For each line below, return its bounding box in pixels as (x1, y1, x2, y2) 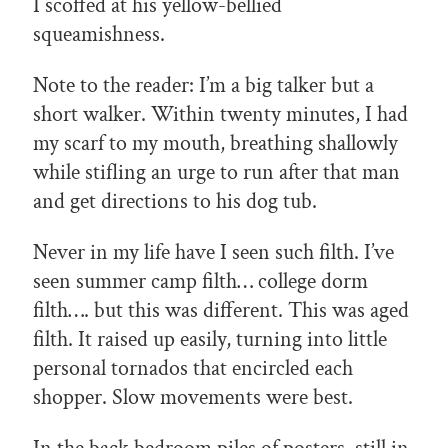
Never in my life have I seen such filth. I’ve (33, 238, 394, 268)
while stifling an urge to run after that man (33, 158, 400, 188)
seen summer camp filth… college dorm (33, 267, 368, 297)
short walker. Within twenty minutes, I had (33, 100, 408, 130)
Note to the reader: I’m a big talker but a (33, 71, 374, 101)
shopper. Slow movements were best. (33, 383, 353, 413)
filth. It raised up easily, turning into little (33, 325, 387, 355)
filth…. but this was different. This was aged (33, 296, 409, 326)
